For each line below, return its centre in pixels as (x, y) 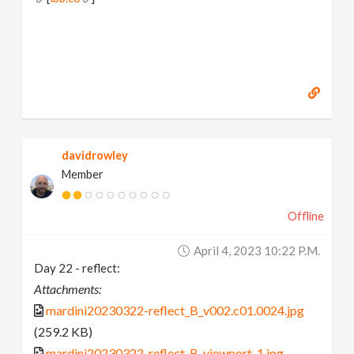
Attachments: (68, 289)
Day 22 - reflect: (77, 268)
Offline (305, 217)
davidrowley (95, 156)
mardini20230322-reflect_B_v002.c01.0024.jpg (175, 311)
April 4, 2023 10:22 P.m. (256, 251)
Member (83, 175)
